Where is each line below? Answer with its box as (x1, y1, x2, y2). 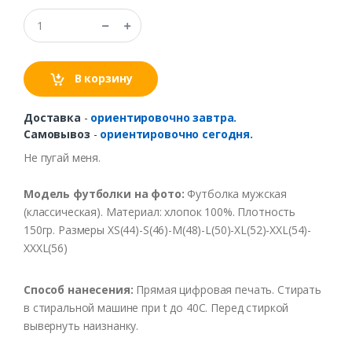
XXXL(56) (24, 240, 68, 256)
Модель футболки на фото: (24, 186, 188, 202)
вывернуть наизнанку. (24, 318, 139, 334)
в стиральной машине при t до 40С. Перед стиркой (24, 300, 289, 316)
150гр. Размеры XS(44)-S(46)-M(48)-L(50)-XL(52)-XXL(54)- (24, 222, 312, 238)
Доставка (24, 110, 81, 126)
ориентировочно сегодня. (100, 126, 253, 142)
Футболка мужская (187, 186, 288, 202)
